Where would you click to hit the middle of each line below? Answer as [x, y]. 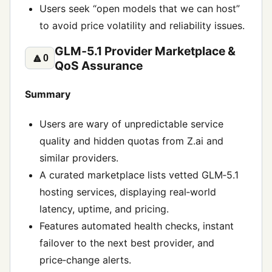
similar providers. [79, 158]
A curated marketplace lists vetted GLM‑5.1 [139, 175]
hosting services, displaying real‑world [128, 192]
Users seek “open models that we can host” [140, 8]
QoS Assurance [99, 65]
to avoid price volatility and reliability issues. [142, 25]
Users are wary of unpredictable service [131, 124]
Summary [48, 94]
